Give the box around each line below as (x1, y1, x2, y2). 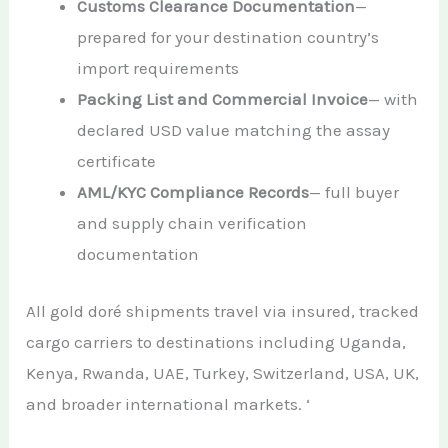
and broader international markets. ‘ (26, 393, 311, 414)
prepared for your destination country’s (77, 27, 380, 48)
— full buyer (309, 182, 400, 203)
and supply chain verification (77, 213, 308, 234)
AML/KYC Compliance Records (77, 182, 310, 203)
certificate (77, 151, 157, 172)
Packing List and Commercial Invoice (77, 89, 369, 110)
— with (368, 89, 419, 110)
